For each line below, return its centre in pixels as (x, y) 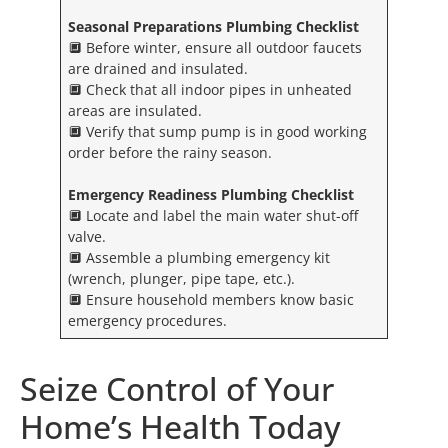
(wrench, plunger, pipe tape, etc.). (182, 278)
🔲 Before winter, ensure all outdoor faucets (215, 47)
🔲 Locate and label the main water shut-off (213, 215)
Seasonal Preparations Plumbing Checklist (214, 26)
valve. (87, 236)
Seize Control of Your (177, 388)
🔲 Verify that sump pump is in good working (218, 131)
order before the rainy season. (170, 152)
